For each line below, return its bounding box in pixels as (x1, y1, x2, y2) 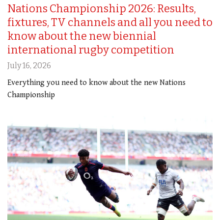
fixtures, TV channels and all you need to (7, 15, 213, 29)
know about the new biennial (7, 29, 156, 43)
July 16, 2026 (7, 60, 51, 70)
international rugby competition (7, 43, 174, 56)
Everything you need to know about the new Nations (7, 78, 186, 87)
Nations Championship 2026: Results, (7, 1, 196, 15)
